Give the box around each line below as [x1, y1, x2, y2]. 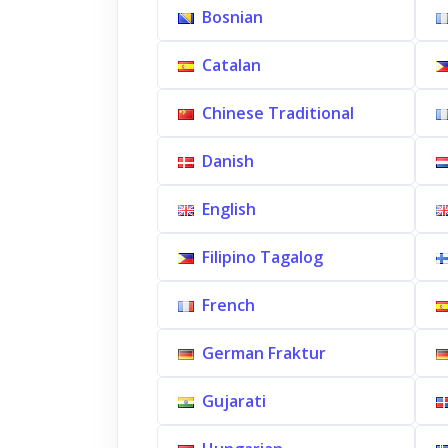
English [202, 198, 256, 220]
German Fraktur [202, 342, 326, 364]
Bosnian [202, 6, 263, 28]
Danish [202, 150, 254, 172]
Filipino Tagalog [202, 246, 323, 268]
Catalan [202, 54, 261, 76]
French [202, 294, 255, 316]
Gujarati [202, 390, 266, 412]
